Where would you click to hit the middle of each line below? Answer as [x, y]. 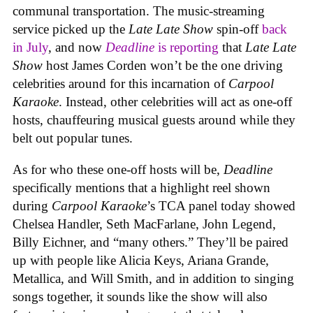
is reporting [188, 48]
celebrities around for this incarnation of [121, 84]
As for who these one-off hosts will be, [118, 169]
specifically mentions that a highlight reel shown [141, 187]
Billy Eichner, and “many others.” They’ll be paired [151, 242]
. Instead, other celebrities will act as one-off [175, 102]
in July [30, 48]
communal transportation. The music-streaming [139, 11]
